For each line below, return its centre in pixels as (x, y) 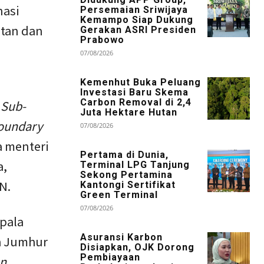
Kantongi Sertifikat (128, 184)
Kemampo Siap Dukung (137, 19)
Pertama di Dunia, (124, 154)
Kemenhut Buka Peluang (141, 82)
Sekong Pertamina (126, 174)
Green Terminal (119, 194)
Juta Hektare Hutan (129, 112)
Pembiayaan (110, 257)
